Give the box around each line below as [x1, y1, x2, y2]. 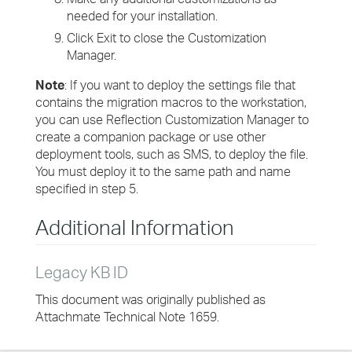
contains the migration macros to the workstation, [35, 94, 306, 110]
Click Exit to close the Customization [67, 30, 266, 46]
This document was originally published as [35, 291, 266, 307]
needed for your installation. [67, 8, 218, 24]
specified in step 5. [35, 181, 138, 196]
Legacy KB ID [35, 262, 128, 282]
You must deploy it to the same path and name [35, 163, 291, 179]
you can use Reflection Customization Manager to [35, 112, 309, 127]
